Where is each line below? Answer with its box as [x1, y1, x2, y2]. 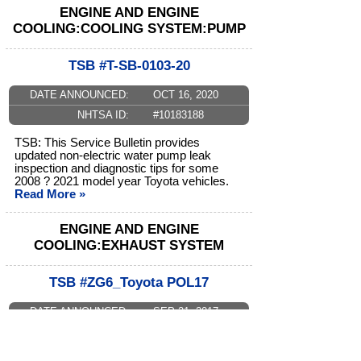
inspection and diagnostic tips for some [15, 162, 218, 176]
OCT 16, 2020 [152, 89, 218, 102]
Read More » [15, 188, 85, 201]
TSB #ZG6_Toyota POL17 [49, 275, 209, 291]
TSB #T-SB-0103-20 [68, 58, 190, 74]
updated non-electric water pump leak [15, 149, 211, 163]
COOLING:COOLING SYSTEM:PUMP [12, 21, 246, 37]
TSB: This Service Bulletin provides [15, 136, 200, 150]
